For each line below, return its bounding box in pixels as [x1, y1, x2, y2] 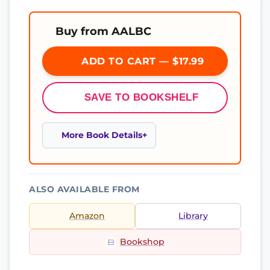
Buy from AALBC [55, 25, 151, 37]
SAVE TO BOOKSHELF [84, 92, 199, 103]
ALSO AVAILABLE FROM [29, 184, 140, 194]
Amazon [69, 211, 105, 221]
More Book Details [61, 130, 142, 140]
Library [178, 211, 208, 221]
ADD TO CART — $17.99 [78, 55, 204, 67]
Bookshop [120, 237, 165, 246]
